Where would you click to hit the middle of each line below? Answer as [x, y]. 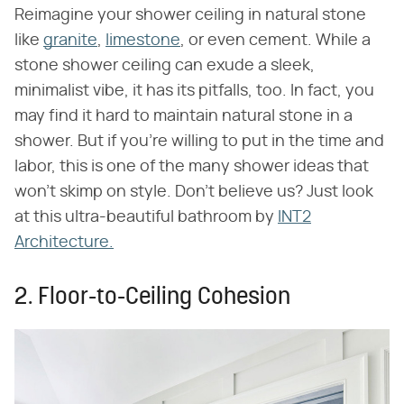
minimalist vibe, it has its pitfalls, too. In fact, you [194, 91]
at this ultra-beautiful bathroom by [146, 217]
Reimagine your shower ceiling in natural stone [190, 15]
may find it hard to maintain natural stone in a [184, 116]
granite [70, 40]
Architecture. [64, 242]
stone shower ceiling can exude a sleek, [165, 65]
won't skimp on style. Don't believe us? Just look [194, 192]
